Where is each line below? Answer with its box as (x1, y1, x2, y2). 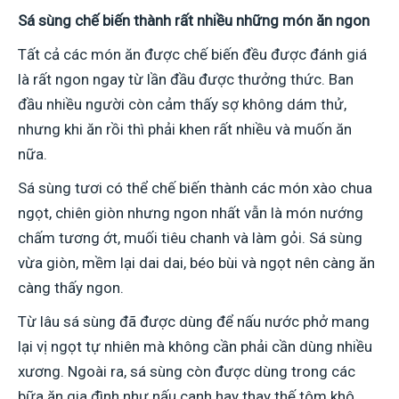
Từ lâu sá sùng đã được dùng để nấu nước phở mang (18, 313, 370, 331)
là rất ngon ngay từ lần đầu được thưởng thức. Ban (18, 70, 354, 89)
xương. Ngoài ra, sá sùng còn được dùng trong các (18, 362, 355, 381)
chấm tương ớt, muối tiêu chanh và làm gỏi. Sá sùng (18, 229, 362, 248)
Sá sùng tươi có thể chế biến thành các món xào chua (18, 179, 372, 198)
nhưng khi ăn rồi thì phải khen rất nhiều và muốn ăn (18, 120, 352, 139)
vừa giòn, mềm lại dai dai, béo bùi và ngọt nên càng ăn (18, 254, 375, 273)
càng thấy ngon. (18, 279, 124, 297)
